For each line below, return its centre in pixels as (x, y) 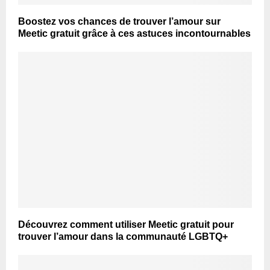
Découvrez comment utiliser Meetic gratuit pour (126, 224)
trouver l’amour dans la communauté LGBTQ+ (123, 236)
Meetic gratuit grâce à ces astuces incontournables (134, 34)
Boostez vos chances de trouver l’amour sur (119, 22)
